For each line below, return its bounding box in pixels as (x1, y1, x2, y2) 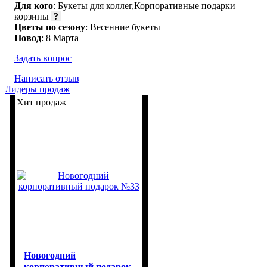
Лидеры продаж (5, 84, 70, 95)
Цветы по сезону (14, 22, 85, 33)
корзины (14, 11, 51, 22)
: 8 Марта (41, 33, 79, 44)
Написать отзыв (14, 73, 79, 84)
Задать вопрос (14, 53, 72, 64)
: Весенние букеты (85, 22, 160, 33)
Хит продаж (17, 97, 66, 108)
